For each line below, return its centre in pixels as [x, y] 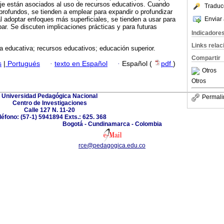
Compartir [206, 58]
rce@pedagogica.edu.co [112, 145]
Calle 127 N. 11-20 [49, 110]
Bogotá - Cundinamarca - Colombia [112, 124]
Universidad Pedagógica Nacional [49, 96]
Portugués [23, 63]
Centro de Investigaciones [49, 103]
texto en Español [81, 63]
